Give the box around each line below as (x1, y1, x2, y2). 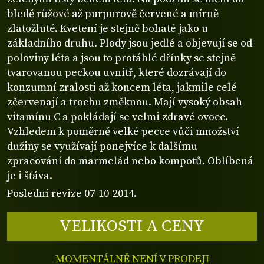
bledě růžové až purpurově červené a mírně (7, 7, 219, 21)
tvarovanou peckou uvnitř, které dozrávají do (7, 66, 226, 80)
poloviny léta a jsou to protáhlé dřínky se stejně (7, 51, 236, 65)
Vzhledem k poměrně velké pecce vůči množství (7, 125, 239, 139)
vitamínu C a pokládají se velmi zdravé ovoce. (7, 110, 228, 124)
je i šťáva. (7, 169, 52, 183)
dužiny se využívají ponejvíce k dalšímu (7, 140, 197, 154)
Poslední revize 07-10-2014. (7, 187, 137, 201)
